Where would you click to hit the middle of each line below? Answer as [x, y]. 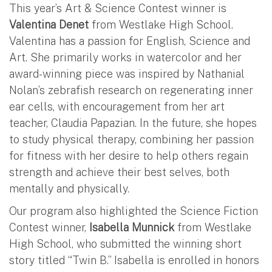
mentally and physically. [69, 188]
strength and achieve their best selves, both [119, 172]
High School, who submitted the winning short [125, 243]
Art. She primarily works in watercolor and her [125, 57]
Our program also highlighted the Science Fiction [134, 211]
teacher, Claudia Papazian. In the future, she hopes [133, 123]
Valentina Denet [49, 24]
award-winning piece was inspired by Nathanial [127, 73]
